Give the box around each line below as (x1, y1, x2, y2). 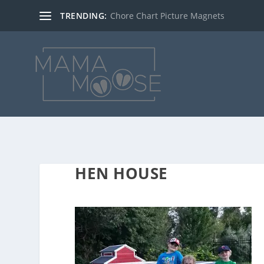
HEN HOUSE (75, 163, 168, 184)
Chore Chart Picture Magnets (110, 9, 225, 21)
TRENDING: (60, 9, 107, 21)
